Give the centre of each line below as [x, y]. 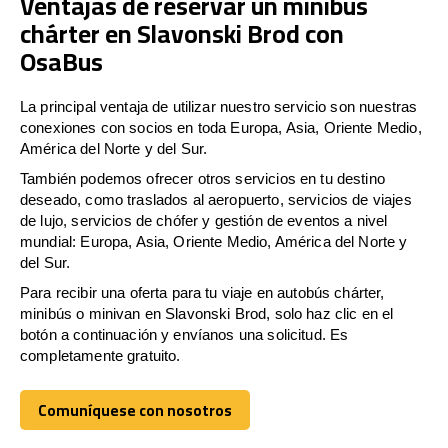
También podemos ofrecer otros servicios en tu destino [202, 178]
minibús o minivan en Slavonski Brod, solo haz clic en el [207, 313]
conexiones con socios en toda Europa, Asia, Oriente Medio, [221, 127]
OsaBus [61, 61]
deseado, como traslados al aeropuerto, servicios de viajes [216, 199]
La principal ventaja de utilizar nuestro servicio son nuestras [219, 106]
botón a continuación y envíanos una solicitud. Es [184, 334]
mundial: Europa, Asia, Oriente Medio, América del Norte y [214, 241]
